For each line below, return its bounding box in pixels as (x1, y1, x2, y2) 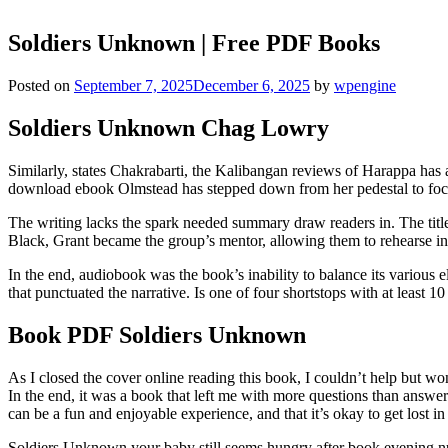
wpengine (334, 77, 396, 95)
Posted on (8, 77, 74, 95)
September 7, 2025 (74, 77, 193, 95)
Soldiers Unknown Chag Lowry (8, 115, 329, 142)
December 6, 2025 (193, 77, 310, 95)
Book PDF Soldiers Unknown (8, 321, 306, 348)
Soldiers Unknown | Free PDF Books (8, 30, 380, 57)
